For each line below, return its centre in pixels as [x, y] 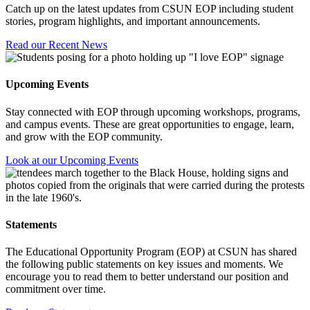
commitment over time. [56, 289]
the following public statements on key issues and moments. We [144, 264]
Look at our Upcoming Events [72, 160]
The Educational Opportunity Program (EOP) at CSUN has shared [151, 252]
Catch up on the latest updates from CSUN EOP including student [149, 9]
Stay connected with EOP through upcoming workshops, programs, [153, 111]
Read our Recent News [56, 45]
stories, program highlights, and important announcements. [133, 21]
